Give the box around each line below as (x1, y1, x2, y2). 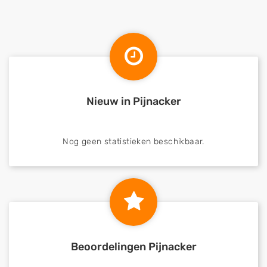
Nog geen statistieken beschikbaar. (63, 136, 204, 147)
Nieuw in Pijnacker (86, 95, 181, 108)
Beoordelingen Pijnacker (70, 240, 197, 253)
